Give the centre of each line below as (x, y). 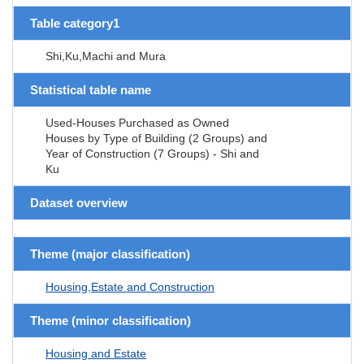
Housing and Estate (96, 353)
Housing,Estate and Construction (130, 286)
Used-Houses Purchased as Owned (137, 122)
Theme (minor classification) (110, 320)
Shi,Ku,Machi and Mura (106, 56)
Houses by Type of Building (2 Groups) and (156, 138)
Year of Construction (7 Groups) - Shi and (152, 153)
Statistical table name (91, 89)
